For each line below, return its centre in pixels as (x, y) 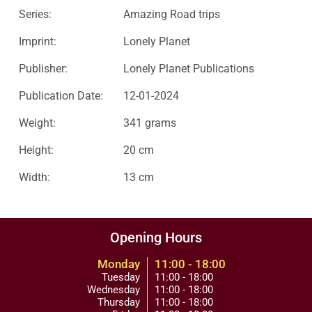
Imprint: (37, 41)
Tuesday (120, 277)
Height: (36, 150)
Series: (35, 14)
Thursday (118, 302)
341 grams (149, 123)
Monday (118, 264)
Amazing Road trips (171, 14)
